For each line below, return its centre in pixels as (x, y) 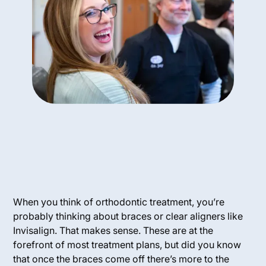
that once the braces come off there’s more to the (121, 259)
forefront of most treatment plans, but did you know (127, 245)
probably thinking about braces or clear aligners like (128, 216)
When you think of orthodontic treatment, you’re (119, 202)
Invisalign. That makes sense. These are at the (113, 230)
